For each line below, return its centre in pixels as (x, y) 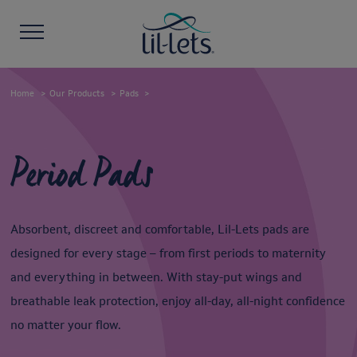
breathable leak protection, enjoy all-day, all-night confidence (178, 301)
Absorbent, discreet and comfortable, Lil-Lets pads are (160, 229)
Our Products (76, 93)
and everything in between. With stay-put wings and (156, 277)
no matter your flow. (66, 325)
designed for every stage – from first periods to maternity (168, 253)
